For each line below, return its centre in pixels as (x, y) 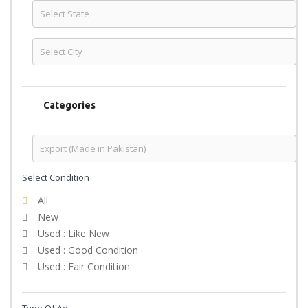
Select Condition (56, 177)
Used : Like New (74, 233)
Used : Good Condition (88, 250)
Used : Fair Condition (84, 266)
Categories (68, 105)
